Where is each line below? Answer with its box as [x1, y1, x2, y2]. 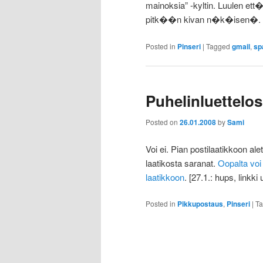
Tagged [206, 41, 230, 51]
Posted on [146, 117, 180, 127]
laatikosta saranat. [146, 156, 218, 169]
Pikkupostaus [177, 198, 223, 209]
